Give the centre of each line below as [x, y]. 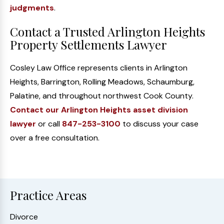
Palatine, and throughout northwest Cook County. [102, 96]
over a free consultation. [55, 138]
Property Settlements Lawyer [88, 44]
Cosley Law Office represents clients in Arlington [99, 68]
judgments [32, 8]
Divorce [24, 217]
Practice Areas [48, 195]
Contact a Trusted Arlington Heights [107, 31]
